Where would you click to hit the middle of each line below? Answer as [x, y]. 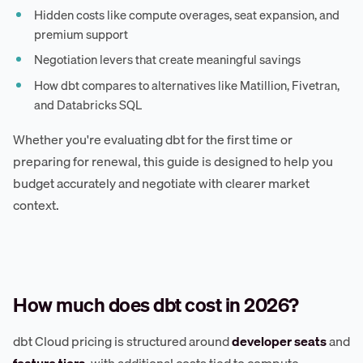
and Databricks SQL [88, 104]
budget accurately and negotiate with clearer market [161, 184]
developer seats [279, 342]
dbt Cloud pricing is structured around [122, 342]
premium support [81, 34]
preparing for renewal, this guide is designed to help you [173, 162]
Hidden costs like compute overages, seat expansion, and [187, 14]
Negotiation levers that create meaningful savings [168, 60]
